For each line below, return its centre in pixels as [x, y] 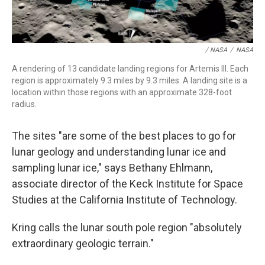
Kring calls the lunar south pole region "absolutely [127, 227]
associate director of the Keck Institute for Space [127, 183]
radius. [24, 104]
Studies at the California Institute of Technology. [125, 199]
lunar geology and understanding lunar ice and [119, 151]
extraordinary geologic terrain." [83, 243]
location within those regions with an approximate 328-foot [122, 92]
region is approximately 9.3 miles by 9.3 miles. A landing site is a [130, 80]
